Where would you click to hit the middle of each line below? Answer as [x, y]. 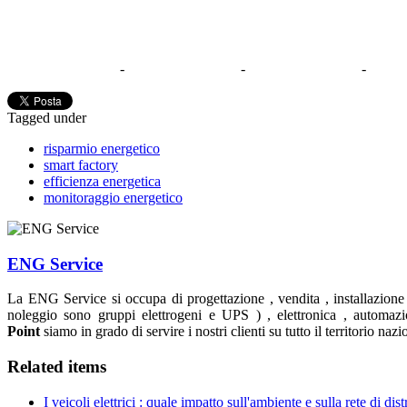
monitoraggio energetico [113, 197]
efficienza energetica [102, 181]
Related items [57, 367]
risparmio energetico [102, 148]
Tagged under [47, 117]
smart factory [81, 164]
